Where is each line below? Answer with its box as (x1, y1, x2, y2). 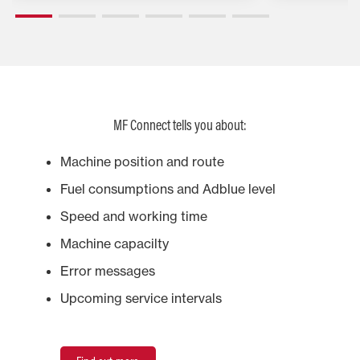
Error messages (60, 262, 155, 279)
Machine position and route (60, 153, 224, 170)
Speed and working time (60, 207, 207, 224)
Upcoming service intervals (60, 289, 222, 306)
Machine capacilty (60, 235, 172, 252)
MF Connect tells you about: (113, 115, 247, 134)
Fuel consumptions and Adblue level (60, 180, 276, 197)
